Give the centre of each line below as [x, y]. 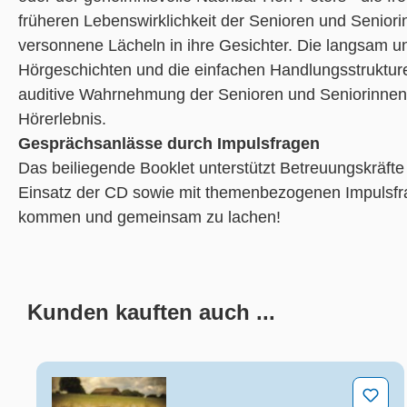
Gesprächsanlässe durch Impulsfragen [169, 144]
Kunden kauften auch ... [151, 313]
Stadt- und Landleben [129, 388]
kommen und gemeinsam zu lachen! [149, 218]
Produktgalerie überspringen [138, 351]
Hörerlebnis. [62, 119]
